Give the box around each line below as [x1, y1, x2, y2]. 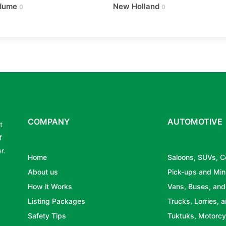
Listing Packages [28, 196, 86, 205]
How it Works [28, 182, 73, 191]
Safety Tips [28, 211, 67, 220]
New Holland [113, 1, 159, 11]
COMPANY [28, 116, 70, 127]
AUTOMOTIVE [167, 116, 223, 127]
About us [28, 167, 59, 176]
